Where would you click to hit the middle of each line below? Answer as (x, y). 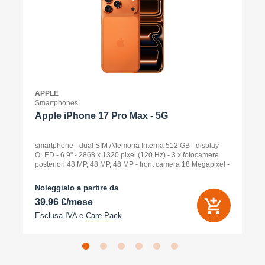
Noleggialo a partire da (77, 188)
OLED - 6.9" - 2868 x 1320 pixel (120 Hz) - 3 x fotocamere (127, 155)
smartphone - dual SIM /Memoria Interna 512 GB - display (127, 146)
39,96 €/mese (64, 202)
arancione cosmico (65, 174)
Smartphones (56, 103)
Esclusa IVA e (60, 216)
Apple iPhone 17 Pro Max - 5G (101, 116)
